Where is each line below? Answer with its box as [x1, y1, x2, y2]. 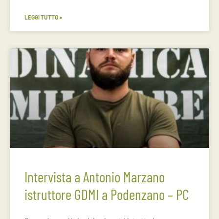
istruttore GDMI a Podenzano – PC [24, 185, 189, 203]
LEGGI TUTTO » [24, 14, 62, 21]
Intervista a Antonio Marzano [24, 168, 165, 185]
